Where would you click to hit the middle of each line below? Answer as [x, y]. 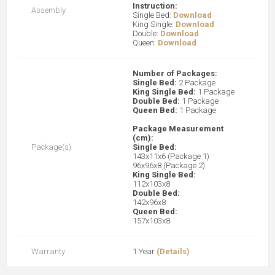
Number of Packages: [175, 73]
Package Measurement [178, 128]
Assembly [48, 10]
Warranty [48, 251]
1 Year [145, 251]
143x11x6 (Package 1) [171, 156]
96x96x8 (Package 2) [169, 165]
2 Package [197, 82]
